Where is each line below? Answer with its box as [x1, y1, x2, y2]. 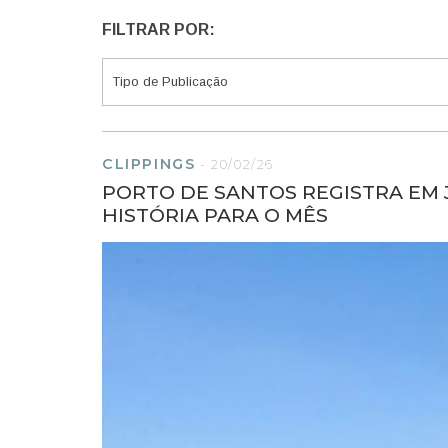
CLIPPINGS [102, 155, 196, 174]
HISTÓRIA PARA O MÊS [102, 203, 328, 228]
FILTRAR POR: [102, 21, 215, 38]
